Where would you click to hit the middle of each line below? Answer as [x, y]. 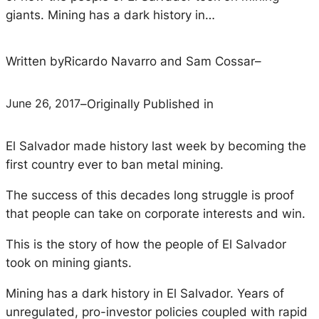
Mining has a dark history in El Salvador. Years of [145, 293]
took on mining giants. [69, 262]
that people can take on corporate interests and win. [156, 214]
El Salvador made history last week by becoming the [156, 146]
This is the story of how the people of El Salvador [146, 244]
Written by [35, 62]
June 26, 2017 [43, 104]
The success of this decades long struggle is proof [150, 195]
